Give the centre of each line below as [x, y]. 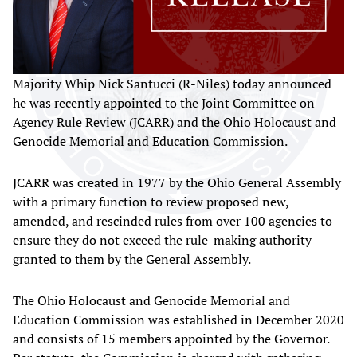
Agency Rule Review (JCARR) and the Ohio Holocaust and [175, 122]
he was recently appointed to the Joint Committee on [164, 103]
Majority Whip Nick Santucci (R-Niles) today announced [172, 84]
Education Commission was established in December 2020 [178, 320]
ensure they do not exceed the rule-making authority [162, 240]
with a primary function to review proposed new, [151, 202]
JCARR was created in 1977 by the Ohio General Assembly [177, 183]
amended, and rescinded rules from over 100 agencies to [173, 221]
